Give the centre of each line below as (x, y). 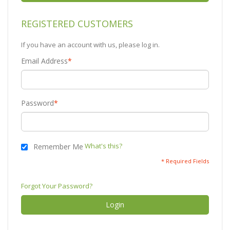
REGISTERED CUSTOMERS (77, 24)
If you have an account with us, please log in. (90, 45)
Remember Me (58, 147)
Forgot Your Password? (57, 186)
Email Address (44, 61)
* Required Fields (185, 161)
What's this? (103, 146)
